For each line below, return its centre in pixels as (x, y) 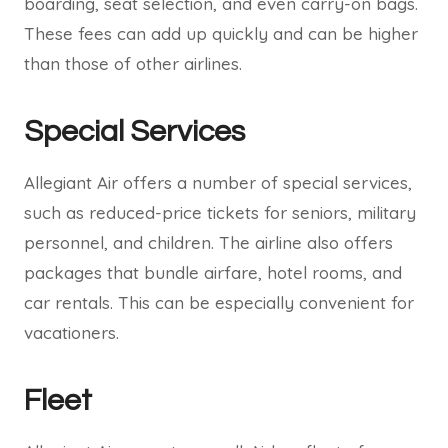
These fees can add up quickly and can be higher (221, 33)
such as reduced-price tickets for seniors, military (220, 212)
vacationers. (71, 332)
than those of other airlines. (133, 63)
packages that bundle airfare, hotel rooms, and (213, 272)
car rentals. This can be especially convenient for (219, 302)
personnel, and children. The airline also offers (208, 242)
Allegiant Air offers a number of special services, (218, 182)
